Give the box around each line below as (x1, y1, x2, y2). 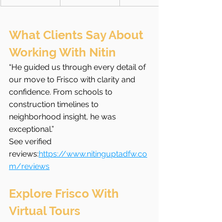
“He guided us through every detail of (9, 62, 148, 72)
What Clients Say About (9, 28, 146, 43)
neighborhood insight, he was (9, 112, 118, 122)
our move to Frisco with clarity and (9, 75, 137, 85)
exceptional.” (9, 124, 54, 134)
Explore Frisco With (9, 186, 122, 201)
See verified (9, 137, 54, 147)
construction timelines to (9, 100, 101, 110)
